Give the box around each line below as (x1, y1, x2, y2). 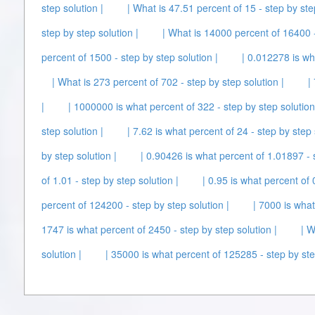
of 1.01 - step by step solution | (41, 173, 179, 187)
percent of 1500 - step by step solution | (41, 50, 218, 64)
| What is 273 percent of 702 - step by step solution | (52, 75, 284, 89)
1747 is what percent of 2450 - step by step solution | (41, 222, 277, 236)
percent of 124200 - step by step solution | (41, 198, 229, 212)
